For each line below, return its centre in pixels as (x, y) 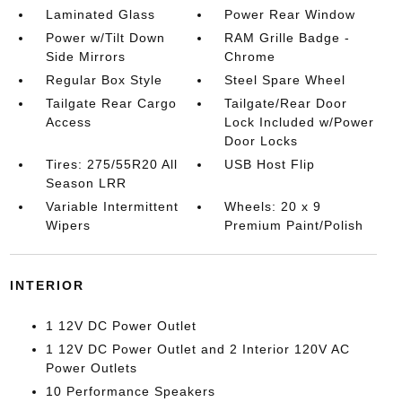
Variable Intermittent (112, 206)
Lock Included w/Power (300, 122)
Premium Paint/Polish (294, 225)
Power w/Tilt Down (105, 38)
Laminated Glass (100, 14)
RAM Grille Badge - (288, 38)
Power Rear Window (290, 14)
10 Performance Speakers (130, 391)
